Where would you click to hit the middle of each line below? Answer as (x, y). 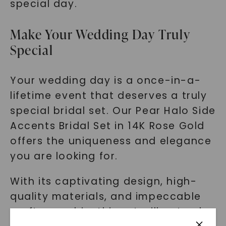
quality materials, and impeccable (105, 196)
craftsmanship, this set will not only (109, 212)
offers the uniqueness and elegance (111, 141)
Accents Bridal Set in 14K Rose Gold (107, 126)
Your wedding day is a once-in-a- (105, 80)
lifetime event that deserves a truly (108, 96)
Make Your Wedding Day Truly (100, 34)
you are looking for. (64, 156)
